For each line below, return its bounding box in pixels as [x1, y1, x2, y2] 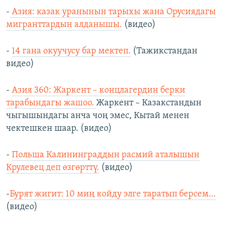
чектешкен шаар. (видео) [6, 124, 112, 134]
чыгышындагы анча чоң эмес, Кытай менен [6, 111, 189, 121]
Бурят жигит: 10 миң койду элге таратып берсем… [10, 189, 216, 199]
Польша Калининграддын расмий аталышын [12, 150, 199, 160]
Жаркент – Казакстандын [96, 98, 202, 108]
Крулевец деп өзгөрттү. [6, 163, 99, 173]
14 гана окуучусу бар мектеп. [12, 46, 131, 56]
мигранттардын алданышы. [6, 20, 122, 30]
